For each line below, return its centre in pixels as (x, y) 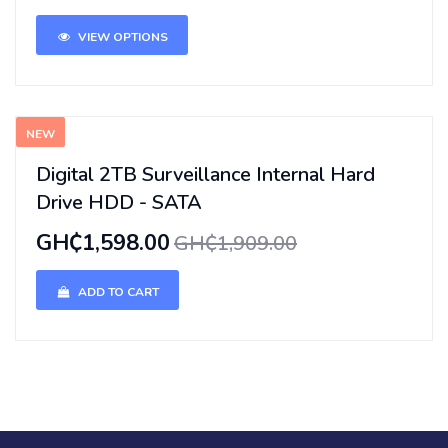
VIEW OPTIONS (121, 36)
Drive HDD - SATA (119, 202)
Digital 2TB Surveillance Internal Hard (205, 174)
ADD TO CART (117, 291)
